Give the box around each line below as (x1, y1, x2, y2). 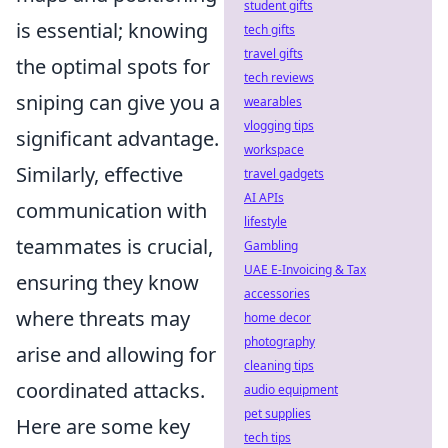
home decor (244, 309, 311, 326)
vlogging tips (244, 117, 314, 134)
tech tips (244, 429, 291, 446)
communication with (16, 197, 207, 224)
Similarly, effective (16, 161, 183, 188)
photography (244, 333, 315, 350)
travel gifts (244, 45, 303, 62)
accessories (244, 285, 310, 302)
